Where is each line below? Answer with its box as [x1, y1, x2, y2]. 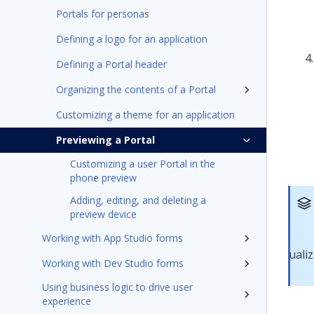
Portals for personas [56, 7, 149, 20]
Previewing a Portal [56, 133, 155, 146]
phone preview [70, 171, 137, 184]
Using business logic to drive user [42, 280, 193, 294]
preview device [70, 207, 137, 221]
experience [42, 294, 91, 308]
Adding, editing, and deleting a [70, 193, 206, 207]
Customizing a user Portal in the [70, 157, 215, 170]
